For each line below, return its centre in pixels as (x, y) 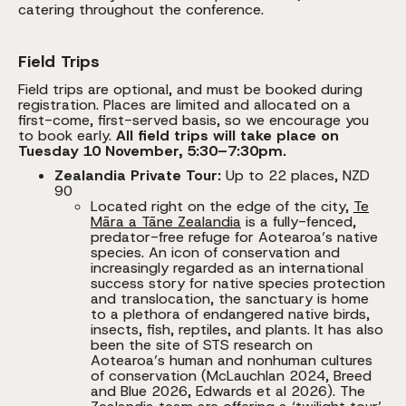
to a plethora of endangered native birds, (230, 314)
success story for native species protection (238, 283)
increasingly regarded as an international (227, 267)
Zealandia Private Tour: (140, 175)
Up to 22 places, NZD (298, 175)
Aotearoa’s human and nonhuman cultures (232, 360)
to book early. (67, 135)
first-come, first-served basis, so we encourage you (193, 120)
